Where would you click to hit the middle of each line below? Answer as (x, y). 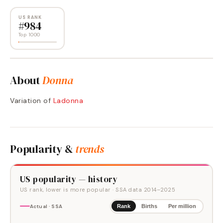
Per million (182, 206)
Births (149, 206)
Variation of (30, 101)
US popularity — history (68, 179)
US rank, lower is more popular (65, 189)
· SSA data (127, 189)
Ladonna (68, 101)
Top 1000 (29, 34)
